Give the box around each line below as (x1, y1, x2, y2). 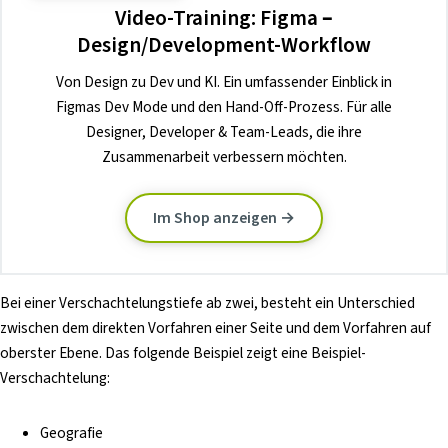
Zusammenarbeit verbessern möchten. (101, 146, 347, 169)
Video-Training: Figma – (115, 3, 333, 35)
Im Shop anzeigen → (153, 207, 295, 230)
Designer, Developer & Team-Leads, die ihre (86, 121, 362, 144)
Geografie (40, 421, 103, 444)
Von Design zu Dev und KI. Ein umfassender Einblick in (56, 71, 392, 94)
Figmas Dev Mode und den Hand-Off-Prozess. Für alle (56, 96, 392, 119)
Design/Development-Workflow (77, 30, 371, 62)
